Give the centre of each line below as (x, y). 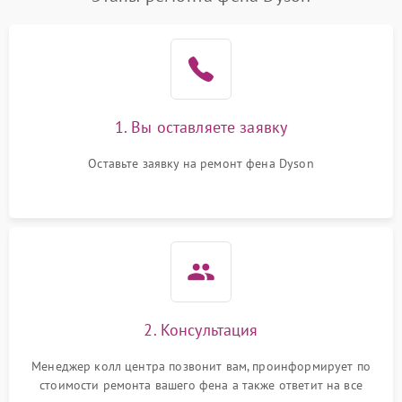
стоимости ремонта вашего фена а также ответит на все (201, 385)
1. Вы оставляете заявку (201, 127)
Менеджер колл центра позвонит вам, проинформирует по (201, 366)
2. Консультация (201, 330)
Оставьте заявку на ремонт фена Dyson (201, 163)
